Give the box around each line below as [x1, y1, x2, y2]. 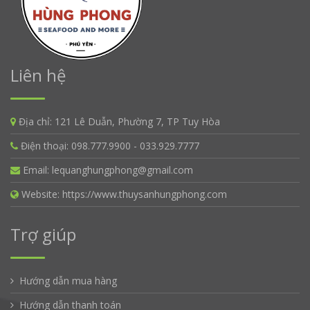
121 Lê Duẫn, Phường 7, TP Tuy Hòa [55, 115, 220, 129]
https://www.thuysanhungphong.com [62, 188, 227, 201]
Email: [23, 163, 52, 177]
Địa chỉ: [19, 115, 55, 129]
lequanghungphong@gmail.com [52, 163, 193, 177]
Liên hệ [10, 64, 66, 87]
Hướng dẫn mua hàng [19, 274, 117, 288]
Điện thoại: [21, 139, 71, 153]
